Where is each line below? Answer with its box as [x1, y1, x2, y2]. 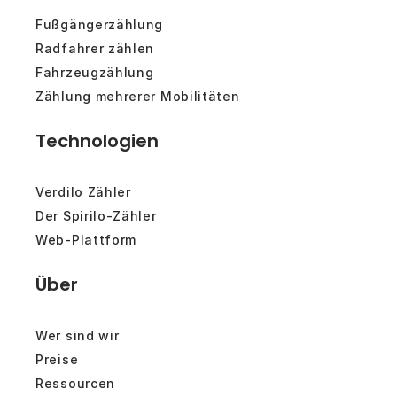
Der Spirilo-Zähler [35, 207, 157, 223]
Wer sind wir [35, 327, 120, 343]
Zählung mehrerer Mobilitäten [35, 88, 240, 104]
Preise [35, 351, 79, 367]
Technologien [35, 128, 159, 153]
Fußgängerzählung [35, 16, 164, 32]
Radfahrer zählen [35, 40, 155, 56]
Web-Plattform [35, 231, 137, 247]
